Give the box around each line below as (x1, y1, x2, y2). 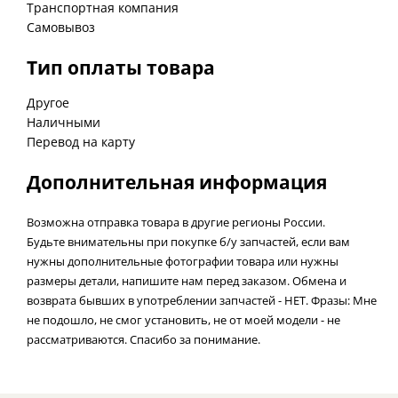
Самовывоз (27, 18, 95, 36)
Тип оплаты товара (27, 54, 215, 80)
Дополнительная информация (27, 169, 327, 195)
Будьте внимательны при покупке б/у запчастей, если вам (27, 233, 350, 250)
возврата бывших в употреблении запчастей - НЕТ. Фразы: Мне (27, 291, 377, 308)
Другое (27, 93, 69, 111)
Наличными (27, 113, 100, 131)
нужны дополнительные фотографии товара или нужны (27, 252, 338, 269)
